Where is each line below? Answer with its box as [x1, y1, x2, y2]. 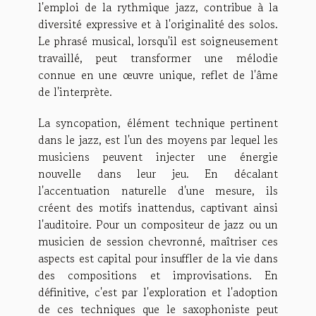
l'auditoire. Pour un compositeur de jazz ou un [38, 216, 278, 233]
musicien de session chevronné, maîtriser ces [38, 233, 278, 250]
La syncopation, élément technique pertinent [38, 114, 278, 132]
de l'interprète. [38, 83, 112, 101]
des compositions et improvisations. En [38, 267, 278, 284]
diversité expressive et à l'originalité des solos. [38, 16, 278, 33]
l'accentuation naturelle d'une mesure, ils [38, 182, 278, 200]
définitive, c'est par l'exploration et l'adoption [38, 284, 278, 301]
